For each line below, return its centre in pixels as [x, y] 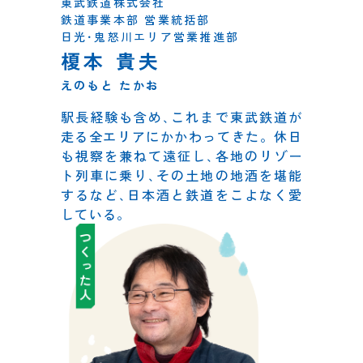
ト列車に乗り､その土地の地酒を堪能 [181, 175]
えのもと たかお [110, 85]
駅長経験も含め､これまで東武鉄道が [181, 116]
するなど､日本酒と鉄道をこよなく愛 [181, 194]
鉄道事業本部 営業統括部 [135, 19]
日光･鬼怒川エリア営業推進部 [150, 36]
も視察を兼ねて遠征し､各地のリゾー [181, 155]
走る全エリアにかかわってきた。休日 [181, 136]
